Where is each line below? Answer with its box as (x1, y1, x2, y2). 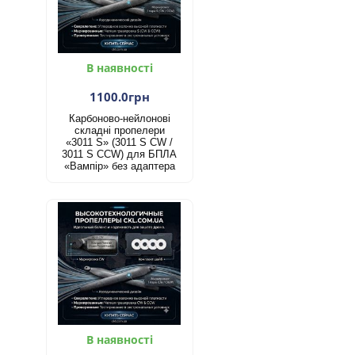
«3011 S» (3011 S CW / (66, 136, 174, 148)
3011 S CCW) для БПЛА (62, 147, 177, 160)
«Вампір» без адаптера (63, 159, 175, 172)
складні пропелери (74, 124, 165, 136)
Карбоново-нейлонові (68, 112, 170, 124)
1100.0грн (89, 88, 150, 105)
